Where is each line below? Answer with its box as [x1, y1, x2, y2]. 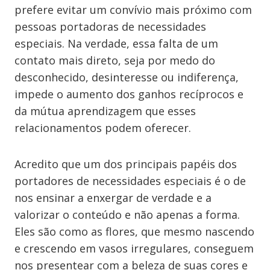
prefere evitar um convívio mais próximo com [14, 2, 252, 17]
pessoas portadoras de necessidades [14, 19, 206, 34]
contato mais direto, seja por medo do [14, 53, 215, 67]
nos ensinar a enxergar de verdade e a [14, 190, 212, 205]
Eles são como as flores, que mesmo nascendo [14, 224, 254, 239]
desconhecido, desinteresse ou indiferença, [14, 70, 239, 84]
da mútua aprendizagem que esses [14, 104, 196, 118]
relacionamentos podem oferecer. [14, 121, 191, 135]
